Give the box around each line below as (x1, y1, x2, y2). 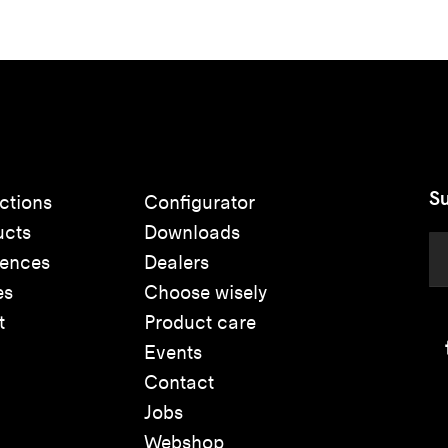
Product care (144, 310, 256, 334)
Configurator (144, 190, 255, 214)
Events (144, 340, 202, 364)
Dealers (144, 250, 209, 274)
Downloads (144, 220, 240, 244)
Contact (144, 370, 214, 394)
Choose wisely (144, 280, 267, 304)
